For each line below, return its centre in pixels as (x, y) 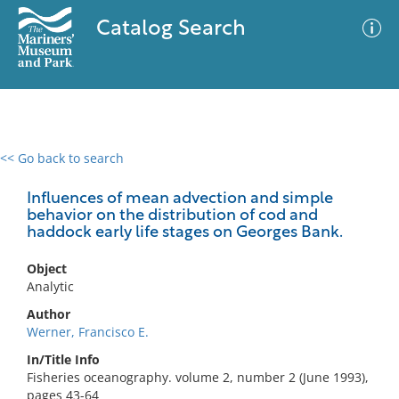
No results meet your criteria (196, 268)
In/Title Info (63, 359)
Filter (359, 175)
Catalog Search (171, 29)
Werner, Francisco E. (88, 332)
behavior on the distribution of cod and (172, 216)
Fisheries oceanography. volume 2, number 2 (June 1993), (198, 377)
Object (47, 269)
